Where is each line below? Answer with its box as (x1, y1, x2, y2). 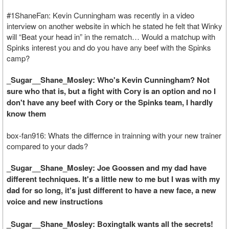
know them (7, 108, 46, 119)
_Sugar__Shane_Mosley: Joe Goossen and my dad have (7, 162, 207, 173)
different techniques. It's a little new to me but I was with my (7, 173, 220, 185)
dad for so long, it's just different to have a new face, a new (7, 185, 216, 196)
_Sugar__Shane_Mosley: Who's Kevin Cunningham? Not (7, 74, 210, 85)
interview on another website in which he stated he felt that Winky (7, 20, 222, 31)
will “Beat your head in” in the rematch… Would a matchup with (7, 31, 215, 42)
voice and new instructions (7, 196, 103, 207)
